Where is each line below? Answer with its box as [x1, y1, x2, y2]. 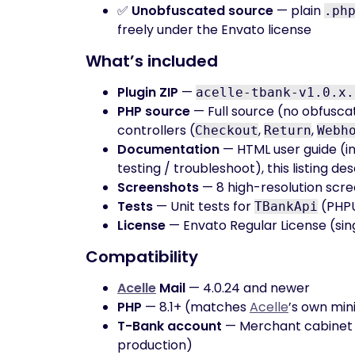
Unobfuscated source [132, 2, 273, 20]
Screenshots [117, 178, 199, 197]
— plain [273, 2, 324, 20]
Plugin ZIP [117, 83, 178, 101]
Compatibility [86, 246, 198, 268]
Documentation [117, 140, 219, 158]
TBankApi [254, 199, 318, 214]
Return [264, 123, 311, 138]
